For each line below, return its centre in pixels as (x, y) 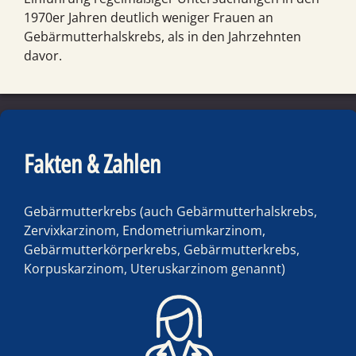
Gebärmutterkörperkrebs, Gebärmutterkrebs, (162, 250)
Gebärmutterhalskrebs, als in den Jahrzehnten (163, 37)
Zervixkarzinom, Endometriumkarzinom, (145, 231)
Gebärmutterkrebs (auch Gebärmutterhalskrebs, (170, 212)
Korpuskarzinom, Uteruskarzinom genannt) (155, 269)
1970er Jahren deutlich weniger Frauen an (149, 18)
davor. (43, 56)
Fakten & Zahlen (92, 164)
